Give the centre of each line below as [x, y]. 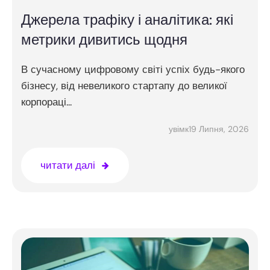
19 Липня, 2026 [219, 129]
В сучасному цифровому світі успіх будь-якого [133, 69]
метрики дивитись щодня [104, 39]
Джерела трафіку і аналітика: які [127, 20]
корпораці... [46, 102]
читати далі [68, 165]
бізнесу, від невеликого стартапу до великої [124, 86]
